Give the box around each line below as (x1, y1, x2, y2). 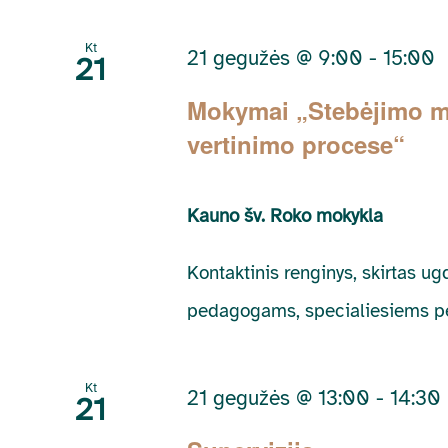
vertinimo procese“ (187, 126, 406, 161)
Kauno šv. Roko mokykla (187, 203, 384, 228)
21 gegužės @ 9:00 (187, 44, 364, 71)
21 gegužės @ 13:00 (187, 384, 371, 411)
